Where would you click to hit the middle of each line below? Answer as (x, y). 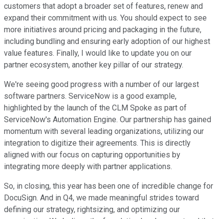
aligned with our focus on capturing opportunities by (92, 155)
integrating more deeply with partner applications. (88, 167)
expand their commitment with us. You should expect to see (105, 18)
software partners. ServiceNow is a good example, (90, 96)
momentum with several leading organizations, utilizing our (104, 131)
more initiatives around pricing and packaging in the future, (103, 30)
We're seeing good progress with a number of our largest (101, 85)
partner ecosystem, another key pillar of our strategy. (94, 65)
